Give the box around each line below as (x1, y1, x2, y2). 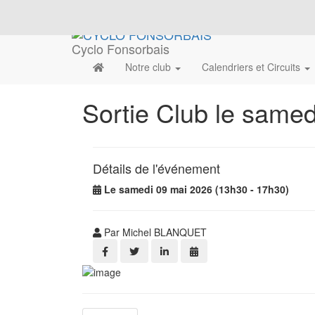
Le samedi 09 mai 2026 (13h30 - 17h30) (104, 182, 289, 197)
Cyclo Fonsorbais (72, 39, 169, 58)
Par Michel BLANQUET (101, 225, 207, 240)
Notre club (125, 60, 174, 75)
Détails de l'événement (93, 159, 220, 178)
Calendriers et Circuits (202, 60, 303, 75)
